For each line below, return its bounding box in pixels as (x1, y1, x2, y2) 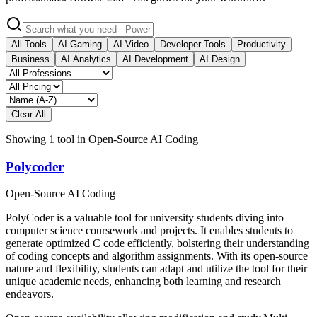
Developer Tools (160, 38, 226, 50)
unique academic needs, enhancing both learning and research (6, 275, 281, 288)
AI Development (122, 53, 188, 64)
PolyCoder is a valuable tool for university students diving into (6, 212, 284, 224)
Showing (6, 132, 49, 145)
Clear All (11, 108, 46, 120)
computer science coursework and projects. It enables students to (6, 224, 293, 237)
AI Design (200, 53, 240, 64)
